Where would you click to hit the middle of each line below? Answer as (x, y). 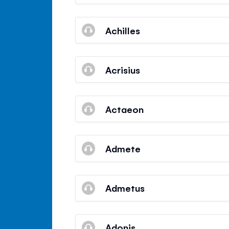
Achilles (123, 30)
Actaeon (125, 109)
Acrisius (123, 69)
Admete (123, 148)
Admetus (125, 188)
